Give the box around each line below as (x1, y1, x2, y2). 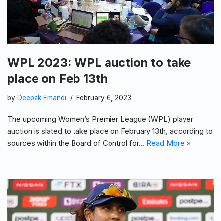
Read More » (147, 138, 191, 148)
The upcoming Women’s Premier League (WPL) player (7, 114, 193, 124)
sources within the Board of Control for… (7, 138, 147, 148)
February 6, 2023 (76, 94, 131, 102)
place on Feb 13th (7, 72, 108, 86)
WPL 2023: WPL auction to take (7, 55, 191, 70)
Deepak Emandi (17, 94, 66, 102)
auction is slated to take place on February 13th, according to (7, 126, 213, 136)
